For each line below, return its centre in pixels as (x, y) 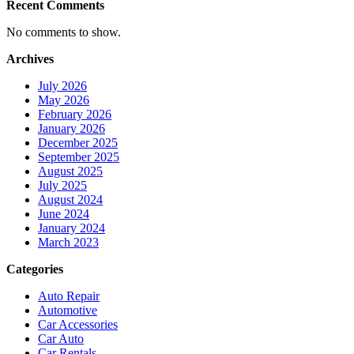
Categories (35, 269)
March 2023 (68, 242)
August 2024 (70, 199)
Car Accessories (78, 324)
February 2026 (75, 114)
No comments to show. (64, 32)
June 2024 (64, 213)
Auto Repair (69, 296)
